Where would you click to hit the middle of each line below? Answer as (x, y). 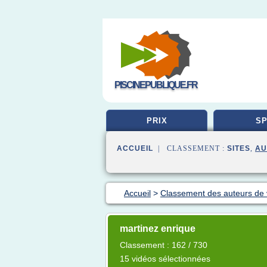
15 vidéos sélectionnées (165, 259)
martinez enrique (158, 229)
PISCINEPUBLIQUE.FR (156, 85)
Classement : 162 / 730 (164, 245)
